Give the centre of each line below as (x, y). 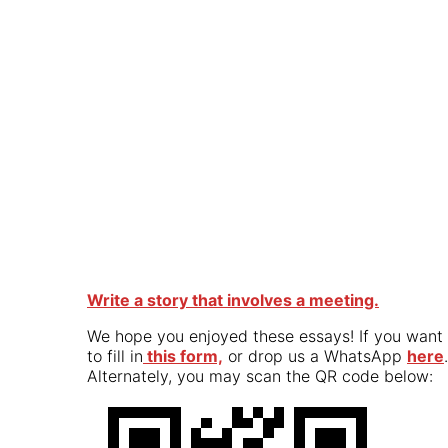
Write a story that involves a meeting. (233, 299)
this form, (183, 355)
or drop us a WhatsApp (315, 355)
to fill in (115, 355)
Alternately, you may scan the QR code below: (260, 375)
